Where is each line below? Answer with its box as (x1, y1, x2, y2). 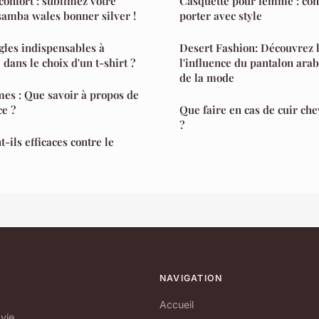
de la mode (179, 70, 234, 85)
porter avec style (179, 9, 262, 23)
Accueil (159, 298, 194, 311)
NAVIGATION (159, 273, 223, 284)
